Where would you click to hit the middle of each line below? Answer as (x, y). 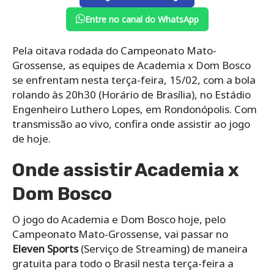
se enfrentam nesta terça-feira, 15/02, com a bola (134, 80)
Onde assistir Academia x (126, 170)
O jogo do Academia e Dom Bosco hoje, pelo (119, 219)
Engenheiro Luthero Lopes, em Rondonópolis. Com (135, 109)
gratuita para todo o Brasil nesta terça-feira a (123, 263)
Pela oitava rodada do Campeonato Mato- (114, 50)
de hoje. (31, 138)
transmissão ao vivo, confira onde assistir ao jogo (131, 124)
